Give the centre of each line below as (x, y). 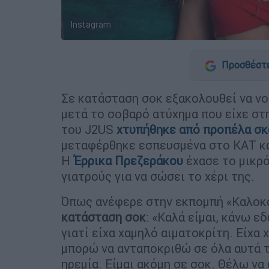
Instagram (91, 25)
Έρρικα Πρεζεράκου (128, 161)
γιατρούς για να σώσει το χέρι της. (158, 177)
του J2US (89, 130)
